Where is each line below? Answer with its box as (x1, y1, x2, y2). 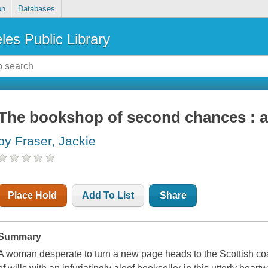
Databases (17, 4, 55, 14)
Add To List (82, 190, 135, 201)
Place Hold (8, 190, 57, 201)
